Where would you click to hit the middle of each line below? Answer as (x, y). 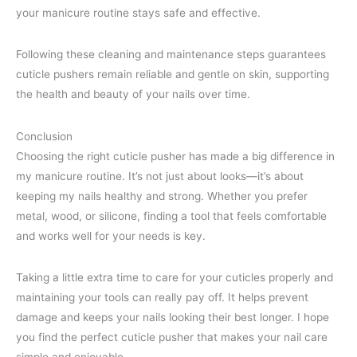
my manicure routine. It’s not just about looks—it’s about (160, 176)
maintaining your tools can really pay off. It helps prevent (162, 298)
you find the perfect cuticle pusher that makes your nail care (172, 337)
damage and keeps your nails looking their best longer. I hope (173, 318)
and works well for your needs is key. (111, 235)
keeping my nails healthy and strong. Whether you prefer (162, 196)
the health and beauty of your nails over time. (133, 94)
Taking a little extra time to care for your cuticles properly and (175, 278)
